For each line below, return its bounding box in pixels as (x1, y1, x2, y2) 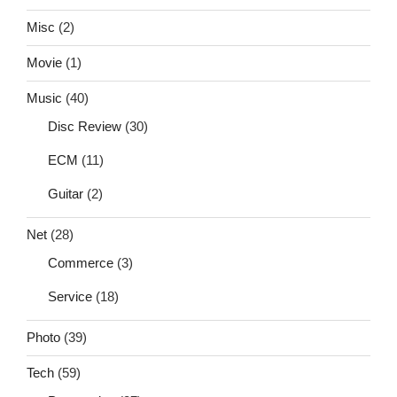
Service (48, 288, 92, 304)
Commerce (48, 254, 113, 270)
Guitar (48, 185, 83, 201)
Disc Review (48, 118, 121, 134)
